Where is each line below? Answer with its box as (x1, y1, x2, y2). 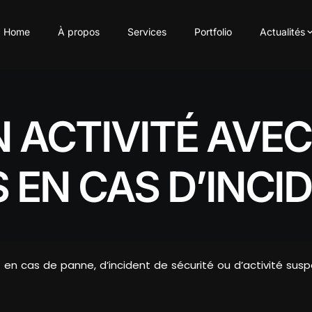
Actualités (260, 26, 305, 38)
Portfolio (194, 26, 232, 38)
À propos (58, 26, 100, 38)
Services (127, 26, 166, 38)
